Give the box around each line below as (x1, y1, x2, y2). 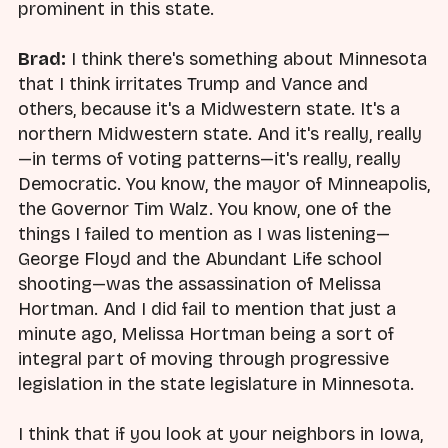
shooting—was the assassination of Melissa (18, 273, 381, 295)
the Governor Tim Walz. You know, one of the (18, 198, 391, 220)
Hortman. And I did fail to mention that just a (18, 298, 396, 320)
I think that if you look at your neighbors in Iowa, (18, 423, 423, 446)
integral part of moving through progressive (18, 348, 389, 370)
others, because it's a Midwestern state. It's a (18, 98, 400, 120)
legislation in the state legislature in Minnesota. (18, 373, 414, 395)
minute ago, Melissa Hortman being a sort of (18, 323, 394, 345)
